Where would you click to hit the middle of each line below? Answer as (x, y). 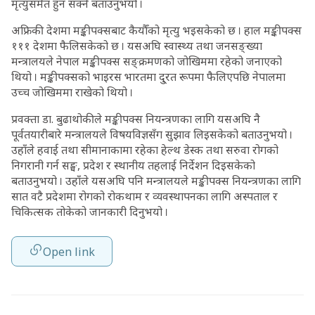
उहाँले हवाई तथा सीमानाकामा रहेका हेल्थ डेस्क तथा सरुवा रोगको (145, 150)
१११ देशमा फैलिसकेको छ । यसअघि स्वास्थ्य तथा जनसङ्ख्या (137, 46)
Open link (69, 251)
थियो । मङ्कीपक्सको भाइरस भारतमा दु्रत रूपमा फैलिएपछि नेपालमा (148, 77)
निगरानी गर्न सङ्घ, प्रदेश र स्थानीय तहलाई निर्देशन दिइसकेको (133, 165)
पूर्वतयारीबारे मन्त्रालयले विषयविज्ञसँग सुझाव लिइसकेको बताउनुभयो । (152, 134)
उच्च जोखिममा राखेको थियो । (73, 92)
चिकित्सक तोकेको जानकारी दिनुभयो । (95, 212)
